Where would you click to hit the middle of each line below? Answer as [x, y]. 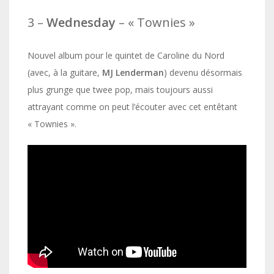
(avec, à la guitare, [65, 73]
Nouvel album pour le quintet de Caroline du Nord [126, 56]
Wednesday [81, 23]
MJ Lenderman [133, 73]
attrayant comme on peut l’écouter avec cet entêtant [132, 107]
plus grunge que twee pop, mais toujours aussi [120, 90]
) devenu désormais [203, 73]
